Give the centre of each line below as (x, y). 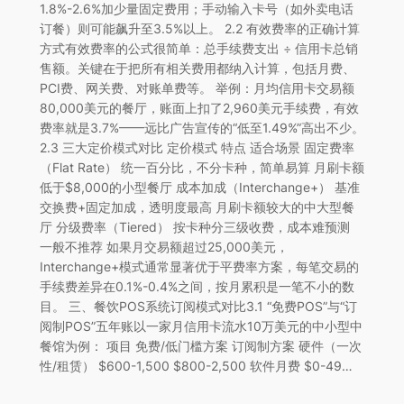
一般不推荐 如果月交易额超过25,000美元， (164, 246)
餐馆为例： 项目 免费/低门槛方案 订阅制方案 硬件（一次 (200, 345)
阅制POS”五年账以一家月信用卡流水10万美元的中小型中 (201, 326)
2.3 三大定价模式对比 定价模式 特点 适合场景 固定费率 (197, 147)
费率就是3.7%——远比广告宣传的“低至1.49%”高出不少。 (202, 127)
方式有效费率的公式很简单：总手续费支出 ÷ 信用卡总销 (198, 48)
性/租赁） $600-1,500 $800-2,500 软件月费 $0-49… (196, 365)
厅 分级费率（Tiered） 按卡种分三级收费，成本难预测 (194, 226)
